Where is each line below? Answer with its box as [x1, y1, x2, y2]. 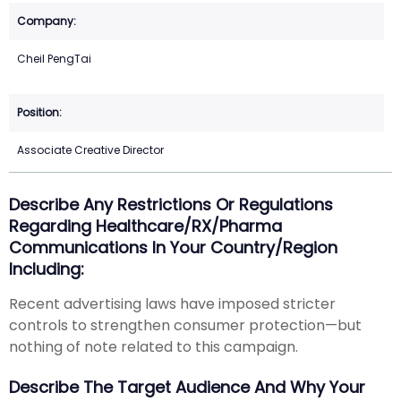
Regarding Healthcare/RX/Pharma [9, 215, 282, 238]
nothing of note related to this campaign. [9, 336, 298, 357]
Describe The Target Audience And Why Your [9, 376, 365, 399]
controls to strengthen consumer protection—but [9, 314, 362, 336]
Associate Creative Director [17, 142, 164, 158]
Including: [9, 258, 84, 281]
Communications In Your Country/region [9, 236, 337, 260]
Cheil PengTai [17, 51, 91, 67]
